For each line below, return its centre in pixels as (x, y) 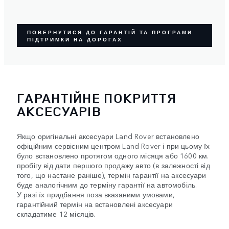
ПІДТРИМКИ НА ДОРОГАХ (75, 39)
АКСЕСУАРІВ (59, 111)
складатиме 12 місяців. (56, 213)
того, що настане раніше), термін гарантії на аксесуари (112, 175)
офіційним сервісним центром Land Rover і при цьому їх (113, 145)
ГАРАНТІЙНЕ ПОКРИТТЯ (97, 98)
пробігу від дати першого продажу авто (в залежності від (113, 165)
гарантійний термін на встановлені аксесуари (95, 204)
